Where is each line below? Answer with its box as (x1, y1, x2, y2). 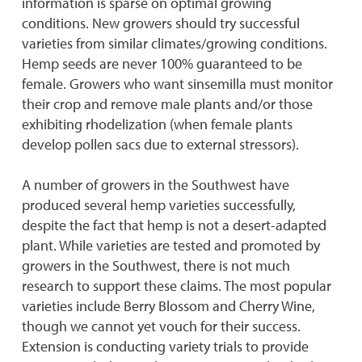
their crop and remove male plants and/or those (22, 95, 313, 113)
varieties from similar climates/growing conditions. (22, 34, 327, 53)
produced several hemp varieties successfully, (22, 196, 296, 214)
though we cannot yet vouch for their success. (22, 317, 301, 335)
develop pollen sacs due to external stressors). (22, 135, 299, 154)
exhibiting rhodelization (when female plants (22, 115, 293, 133)
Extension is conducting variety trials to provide (22, 337, 309, 356)
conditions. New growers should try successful (22, 14, 300, 32)
